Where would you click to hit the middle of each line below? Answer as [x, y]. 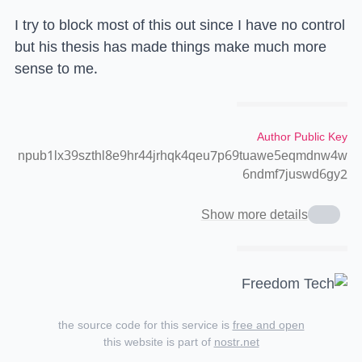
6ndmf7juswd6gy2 [295, 175]
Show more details [254, 215]
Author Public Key [302, 137]
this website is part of [158, 342]
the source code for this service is [145, 325]
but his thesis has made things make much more [170, 46]
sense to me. [56, 68]
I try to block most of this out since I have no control [180, 25]
